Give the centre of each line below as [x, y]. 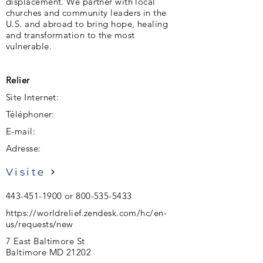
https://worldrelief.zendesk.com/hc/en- [87, 213]
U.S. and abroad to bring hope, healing [87, 24]
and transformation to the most [70, 35]
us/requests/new [40, 224]
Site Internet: [33, 97]
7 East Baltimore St [45, 241]
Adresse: [23, 148]
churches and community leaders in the [86, 13]
